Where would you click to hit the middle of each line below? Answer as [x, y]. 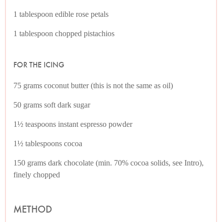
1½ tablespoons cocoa [48, 143]
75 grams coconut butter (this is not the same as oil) [93, 85]
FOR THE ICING [39, 65]
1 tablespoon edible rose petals [61, 14]
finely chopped [37, 175]
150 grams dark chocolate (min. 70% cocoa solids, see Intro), [109, 163]
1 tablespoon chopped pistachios [64, 33]
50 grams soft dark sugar [52, 105]
